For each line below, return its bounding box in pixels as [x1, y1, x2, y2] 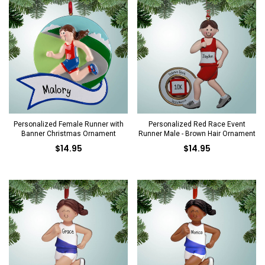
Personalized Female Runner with [13, 119, 124, 128]
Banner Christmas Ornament [21, 129, 116, 138]
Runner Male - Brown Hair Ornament [138, 129, 256, 138]
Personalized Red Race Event [148, 119, 245, 128]
